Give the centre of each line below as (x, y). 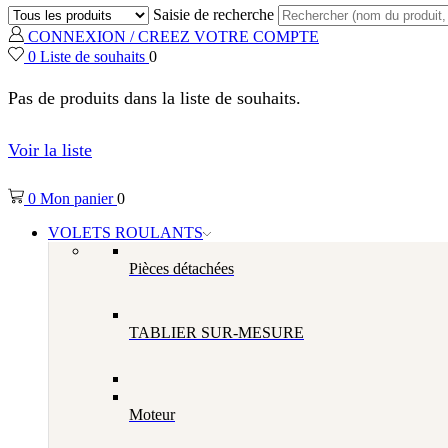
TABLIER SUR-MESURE (216, 333)
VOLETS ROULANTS (125, 233)
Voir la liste (50, 150)
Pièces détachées (181, 269)
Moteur (152, 415)
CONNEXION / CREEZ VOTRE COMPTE (173, 37)
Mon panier (78, 199)
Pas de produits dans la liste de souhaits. (154, 98)
